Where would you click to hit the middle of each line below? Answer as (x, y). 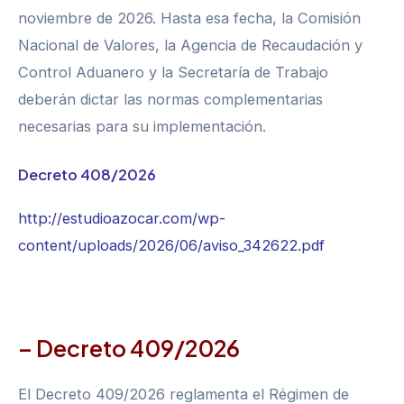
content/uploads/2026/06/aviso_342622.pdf (171, 246)
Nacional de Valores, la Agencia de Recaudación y (190, 45)
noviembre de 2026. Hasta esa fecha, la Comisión (189, 18)
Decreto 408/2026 (87, 175)
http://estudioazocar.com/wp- (122, 219)
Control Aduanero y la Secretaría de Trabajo (173, 72)
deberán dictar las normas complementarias (170, 99)
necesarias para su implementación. (142, 126)
